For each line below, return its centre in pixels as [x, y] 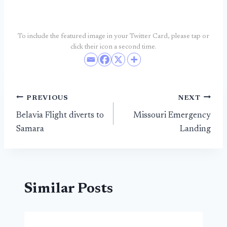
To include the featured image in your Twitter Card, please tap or [113, 36]
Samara [30, 129]
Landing [195, 129]
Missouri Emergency [172, 116]
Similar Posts [69, 189]
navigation [52, 122]
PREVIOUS [47, 98]
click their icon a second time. [113, 47]
